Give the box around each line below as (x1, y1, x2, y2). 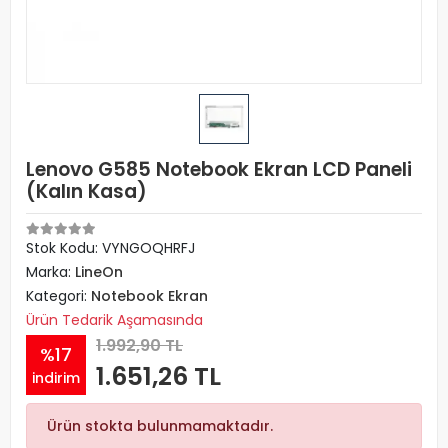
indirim (32, 367, 80, 388)
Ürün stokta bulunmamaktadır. (47, 416, 273, 436)
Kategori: (26, 286, 91, 306)
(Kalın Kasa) (26, 178, 147, 205)
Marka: (26, 262, 75, 282)
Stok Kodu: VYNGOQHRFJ (26, 238, 195, 258)
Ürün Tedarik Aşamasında (26, 310, 203, 330)
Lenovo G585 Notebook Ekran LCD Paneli (26, 156, 412, 183)
